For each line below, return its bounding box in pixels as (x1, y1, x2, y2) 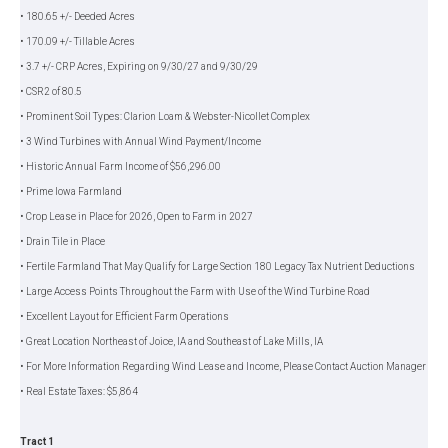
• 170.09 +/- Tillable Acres (20, 35, 135, 47)
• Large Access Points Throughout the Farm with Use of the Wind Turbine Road (20, 285, 370, 297)
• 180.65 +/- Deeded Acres (20, 10, 135, 22)
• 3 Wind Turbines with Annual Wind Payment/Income (20, 135, 261, 147)
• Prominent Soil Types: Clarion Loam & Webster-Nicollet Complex (20, 110, 310, 122)
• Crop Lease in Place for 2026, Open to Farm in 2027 (20, 210, 253, 222)
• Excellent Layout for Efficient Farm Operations (20, 310, 229, 322)
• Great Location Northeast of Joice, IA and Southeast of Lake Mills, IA (20, 335, 323, 347)
